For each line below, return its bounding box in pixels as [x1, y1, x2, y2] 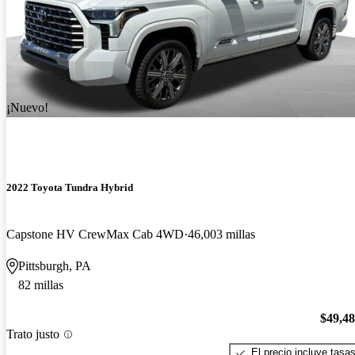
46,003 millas [188, 227, 255, 241]
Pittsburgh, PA [18, 258, 91, 273]
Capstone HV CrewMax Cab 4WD [6, 227, 184, 241]
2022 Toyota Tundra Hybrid [6, 181, 133, 193]
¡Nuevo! [6, 101, 48, 115]
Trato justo [6, 327, 59, 342]
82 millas [18, 277, 63, 292]
